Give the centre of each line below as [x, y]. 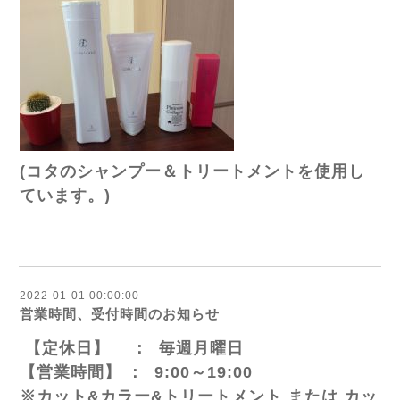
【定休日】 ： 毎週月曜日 [132, 349]
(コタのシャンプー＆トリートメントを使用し [192, 172]
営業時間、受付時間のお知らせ [120, 314]
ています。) [65, 196]
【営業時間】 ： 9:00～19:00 [136, 373]
